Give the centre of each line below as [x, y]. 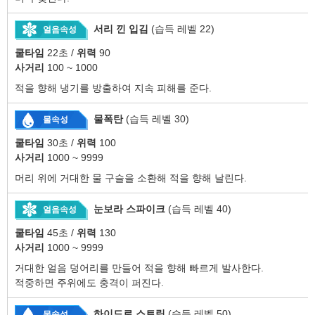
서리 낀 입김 [121, 29]
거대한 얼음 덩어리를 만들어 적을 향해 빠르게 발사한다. [139, 268]
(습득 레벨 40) [200, 209]
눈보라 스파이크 [129, 209]
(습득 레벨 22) [183, 29]
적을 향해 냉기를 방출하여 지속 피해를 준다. [113, 88]
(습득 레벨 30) [157, 119]
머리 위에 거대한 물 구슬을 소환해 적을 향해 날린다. [131, 178]
